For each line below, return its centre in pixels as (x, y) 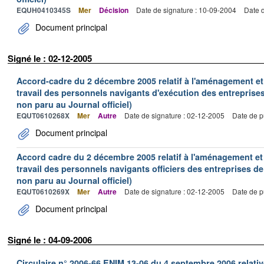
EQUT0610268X (43, 115)
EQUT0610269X (43, 192)
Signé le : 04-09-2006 (50, 240)
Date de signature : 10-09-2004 (186, 9)
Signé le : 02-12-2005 (50, 58)
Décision (114, 10)
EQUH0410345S (44, 10)
